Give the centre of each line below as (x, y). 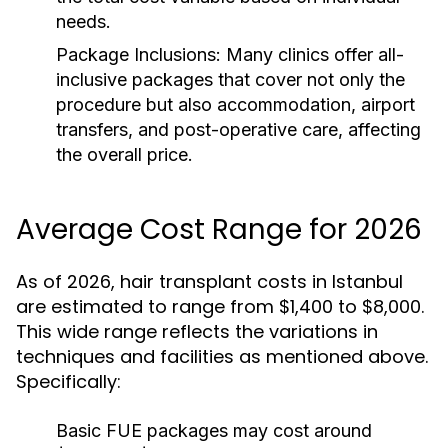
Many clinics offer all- (312, 54)
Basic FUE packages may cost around (214, 430)
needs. (83, 21)
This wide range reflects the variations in (197, 331)
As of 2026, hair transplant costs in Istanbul (209, 281)
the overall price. (124, 154)
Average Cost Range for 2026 (219, 229)
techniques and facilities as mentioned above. (222, 356)
